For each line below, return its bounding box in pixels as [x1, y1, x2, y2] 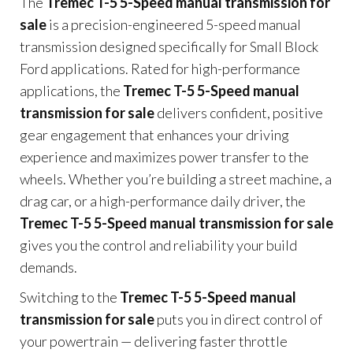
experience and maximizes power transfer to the [20, 148, 309, 165]
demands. [20, 258, 77, 276]
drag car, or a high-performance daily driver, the [20, 192, 306, 210]
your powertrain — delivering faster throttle [20, 333, 288, 350]
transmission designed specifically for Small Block [20, 38, 318, 55]
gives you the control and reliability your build [20, 236, 297, 254]
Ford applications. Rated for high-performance [20, 60, 300, 77]
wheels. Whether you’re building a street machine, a [20, 170, 332, 188]
